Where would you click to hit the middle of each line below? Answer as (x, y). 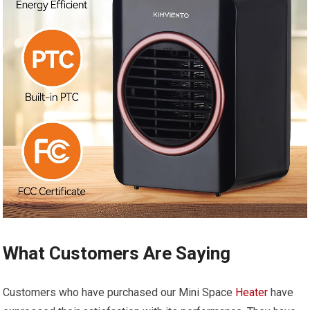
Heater (252, 292)
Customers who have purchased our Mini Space (119, 292)
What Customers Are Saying (117, 253)
